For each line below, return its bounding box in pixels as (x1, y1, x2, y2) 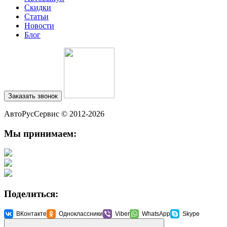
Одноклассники (59, 210, 103, 217)
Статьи (24, 12, 49, 21)
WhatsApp (142, 210, 170, 217)
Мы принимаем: (4, 128, 77, 139)
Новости (24, 21, 54, 30)
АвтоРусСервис (4, 109, 61, 118)
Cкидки (24, 3, 51, 12)
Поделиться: (4, 188, 58, 199)
